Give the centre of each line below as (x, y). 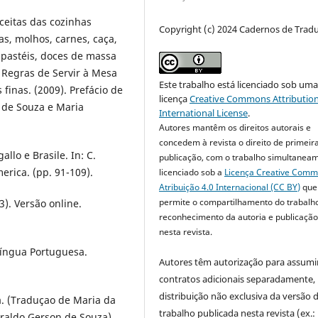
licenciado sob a (192, 172)
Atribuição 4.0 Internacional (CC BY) (230, 187)
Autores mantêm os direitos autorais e (235, 128)
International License (204, 113)
